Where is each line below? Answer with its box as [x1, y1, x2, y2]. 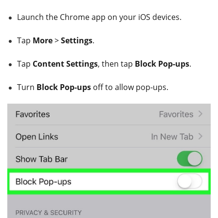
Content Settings [33, 58, 98, 69]
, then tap [98, 58, 135, 69]
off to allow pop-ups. [91, 81, 168, 92]
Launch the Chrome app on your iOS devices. [17, 11, 182, 22]
